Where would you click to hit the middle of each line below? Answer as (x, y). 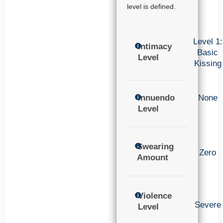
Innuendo (156, 98)
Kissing (208, 63)
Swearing (156, 147)
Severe (208, 205)
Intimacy (155, 46)
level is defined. (151, 7)
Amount (153, 158)
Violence (155, 196)
